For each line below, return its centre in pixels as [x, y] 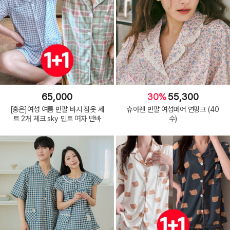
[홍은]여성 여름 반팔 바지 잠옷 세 [57, 109]
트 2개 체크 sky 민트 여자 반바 [57, 119]
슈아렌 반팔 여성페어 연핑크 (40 [173, 109]
